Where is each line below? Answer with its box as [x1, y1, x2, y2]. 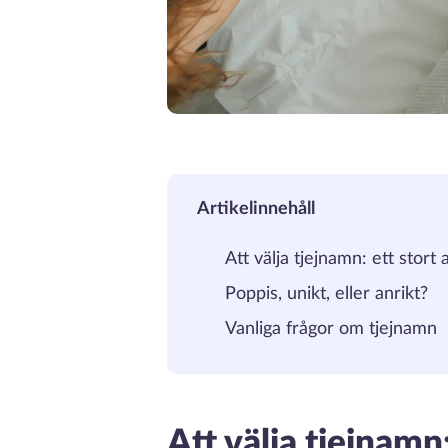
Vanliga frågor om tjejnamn [224, 319, 437, 338]
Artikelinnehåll [197, 199, 315, 218]
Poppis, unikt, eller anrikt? [224, 284, 428, 303]
